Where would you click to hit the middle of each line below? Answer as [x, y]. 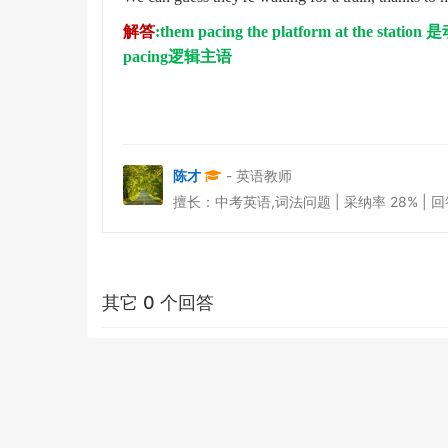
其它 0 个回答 [158, 302]
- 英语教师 [259, 175]
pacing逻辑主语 [177, 56]
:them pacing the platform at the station [290, 31]
